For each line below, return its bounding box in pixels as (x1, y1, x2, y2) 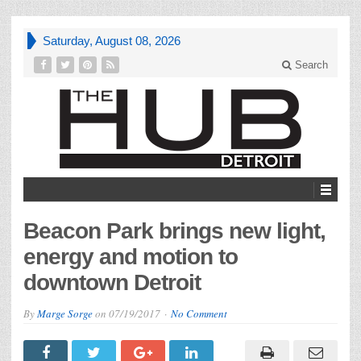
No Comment (171, 305, 227, 321)
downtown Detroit (23, 269, 201, 295)
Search (292, 59, 328, 71)
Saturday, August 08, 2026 (43, 34, 180, 48)
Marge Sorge (37, 305, 93, 321)
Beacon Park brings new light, (23, 218, 326, 243)
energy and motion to (23, 243, 238, 269)
